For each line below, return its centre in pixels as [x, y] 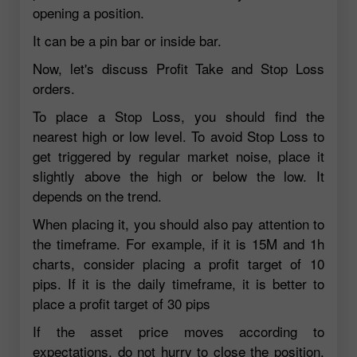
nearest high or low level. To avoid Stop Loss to [178, 135]
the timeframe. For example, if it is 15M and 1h [178, 243]
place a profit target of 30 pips [122, 303]
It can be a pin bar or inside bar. [127, 40]
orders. [54, 88]
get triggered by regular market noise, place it [178, 155]
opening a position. [88, 12]
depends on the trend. [97, 195]
